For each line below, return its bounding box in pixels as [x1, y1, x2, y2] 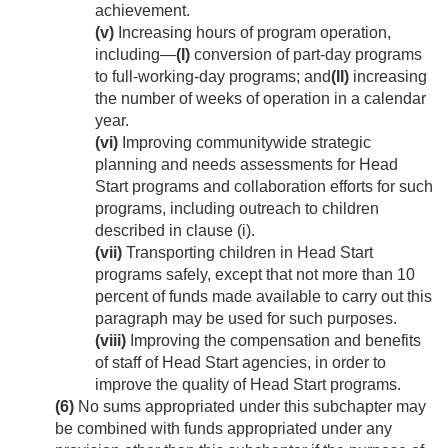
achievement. [95, 2, 190, 20]
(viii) [95, 332, 126, 350]
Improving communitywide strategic [118, 134, 371, 152]
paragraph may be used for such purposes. [95, 310, 397, 328]
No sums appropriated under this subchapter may [74, 398, 426, 416]
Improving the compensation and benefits [126, 332, 421, 350]
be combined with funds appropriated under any [55, 420, 392, 438]
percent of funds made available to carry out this [95, 288, 432, 306]
